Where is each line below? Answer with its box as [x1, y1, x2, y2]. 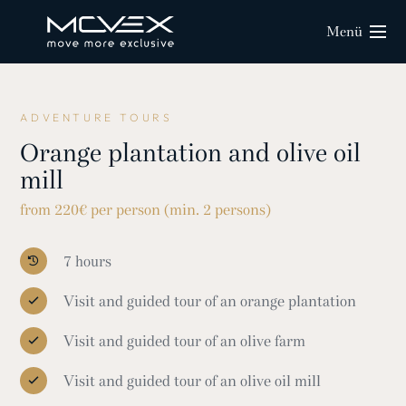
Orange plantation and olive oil [20, 137, 362, 169]
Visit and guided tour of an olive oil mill [63, 371, 321, 391]
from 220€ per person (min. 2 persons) [20, 200, 272, 219]
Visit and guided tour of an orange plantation [63, 291, 356, 311]
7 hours [63, 251, 111, 271]
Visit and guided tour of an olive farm [63, 331, 305, 351]
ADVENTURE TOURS [20, 111, 173, 124]
